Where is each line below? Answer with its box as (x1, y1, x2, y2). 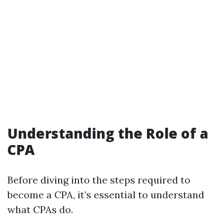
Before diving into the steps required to (7, 174, 190, 186)
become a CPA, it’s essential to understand (7, 188, 204, 201)
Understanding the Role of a (7, 124, 208, 143)
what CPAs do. (7, 203, 73, 216)
